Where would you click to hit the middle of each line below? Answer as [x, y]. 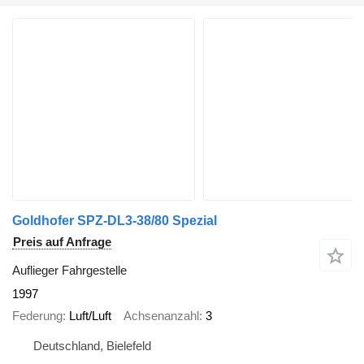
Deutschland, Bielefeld [92, 346]
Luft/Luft [90, 315]
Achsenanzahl [161, 315]
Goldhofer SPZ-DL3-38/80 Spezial [115, 221]
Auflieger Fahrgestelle [69, 271]
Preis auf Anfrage [62, 242]
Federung [37, 315]
